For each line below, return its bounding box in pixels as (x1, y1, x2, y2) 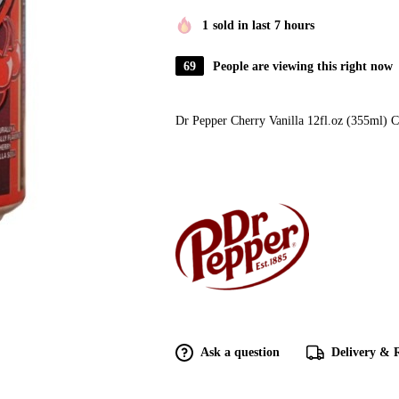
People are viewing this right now (213, 59, 393, 73)
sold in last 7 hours (213, 18, 314, 32)
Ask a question (200, 345, 280, 359)
